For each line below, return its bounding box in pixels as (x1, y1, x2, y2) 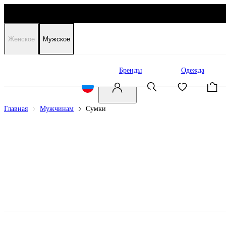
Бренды (119, 67, 142, 74)
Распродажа (43, 67, 80, 74)
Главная (4, 105, 28, 112)
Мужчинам (40, 105, 74, 112)
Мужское (43, 35, 70, 43)
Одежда (181, 67, 204, 74)
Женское (8, 35, 35, 43)
